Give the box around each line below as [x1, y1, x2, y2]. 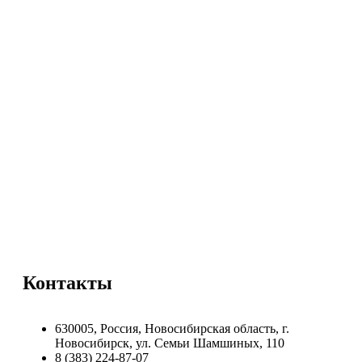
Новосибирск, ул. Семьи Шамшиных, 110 [55, 336, 284, 350]
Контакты [23, 272, 112, 293]
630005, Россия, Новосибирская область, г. [55, 322, 289, 335]
